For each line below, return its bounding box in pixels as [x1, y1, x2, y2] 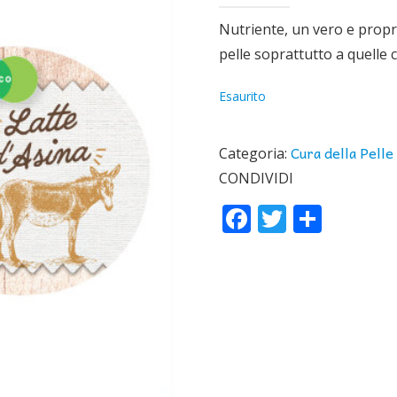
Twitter [285, 196, 385, 243]
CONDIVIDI [218, 168, 293, 188]
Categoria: [218, 144, 291, 163]
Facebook [250, 196, 370, 243]
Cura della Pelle [290, 141, 393, 164]
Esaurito [218, 88, 266, 105]
